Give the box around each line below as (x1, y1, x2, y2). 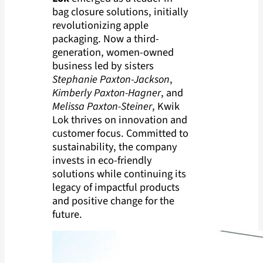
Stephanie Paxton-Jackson (52, 71, 170, 87)
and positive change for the (52, 193, 174, 208)
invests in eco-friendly (52, 152, 152, 168)
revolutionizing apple (52, 17, 149, 33)
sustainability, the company (52, 139, 177, 154)
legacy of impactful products (52, 179, 180, 195)
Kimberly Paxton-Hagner (52, 85, 161, 100)
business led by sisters (52, 58, 154, 73)
